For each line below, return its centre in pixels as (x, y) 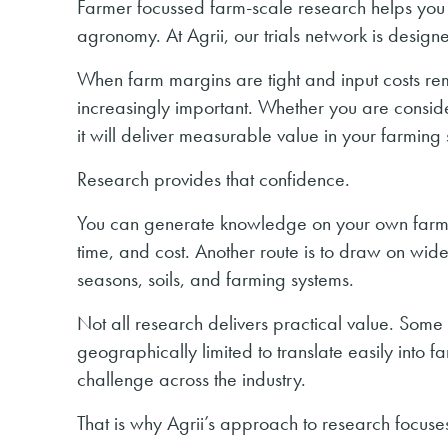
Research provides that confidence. (213, 179)
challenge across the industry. (191, 379)
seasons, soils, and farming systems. (215, 279)
